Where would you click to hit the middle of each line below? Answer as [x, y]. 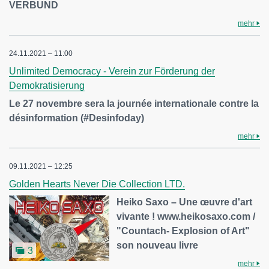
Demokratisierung [47, 86]
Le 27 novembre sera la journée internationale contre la [134, 104]
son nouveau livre [158, 246]
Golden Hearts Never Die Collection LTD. [97, 184]
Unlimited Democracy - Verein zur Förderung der [112, 71]
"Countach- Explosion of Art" [183, 231]
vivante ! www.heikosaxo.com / [186, 217]
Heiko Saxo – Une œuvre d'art [185, 202]
